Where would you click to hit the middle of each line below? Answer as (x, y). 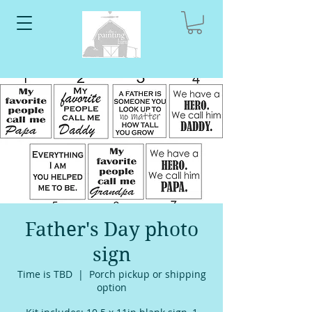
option (111, 287)
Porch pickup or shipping (147, 274)
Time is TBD (45, 274)
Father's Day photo (111, 229)
